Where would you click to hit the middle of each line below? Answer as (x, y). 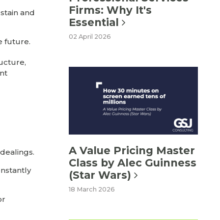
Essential (95, 22)
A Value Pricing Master (132, 151)
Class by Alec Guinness (133, 163)
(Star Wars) (101, 175)
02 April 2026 (90, 37)
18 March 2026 (92, 190)
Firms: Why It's (110, 10)
